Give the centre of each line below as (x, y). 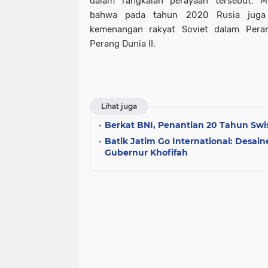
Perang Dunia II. (123, 44)
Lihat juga (119, 106)
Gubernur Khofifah (146, 153)
